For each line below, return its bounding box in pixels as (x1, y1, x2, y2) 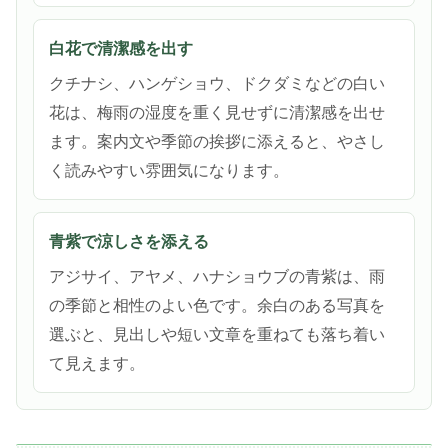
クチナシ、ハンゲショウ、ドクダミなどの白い (49, 75, 385, 93)
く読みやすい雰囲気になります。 (49, 162, 289, 180)
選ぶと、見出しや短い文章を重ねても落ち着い (49, 326, 385, 344)
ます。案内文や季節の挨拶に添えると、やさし (49, 133, 385, 151)
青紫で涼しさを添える (49, 233, 209, 251)
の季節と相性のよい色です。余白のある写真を (49, 297, 385, 315)
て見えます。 (49, 355, 145, 373)
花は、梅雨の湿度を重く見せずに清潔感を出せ (49, 104, 385, 122)
